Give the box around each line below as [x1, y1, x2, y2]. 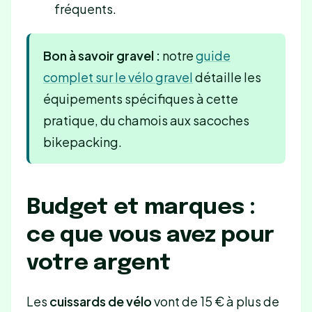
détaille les [192, 68, 261, 85]
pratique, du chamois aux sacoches [42, 111, 249, 128]
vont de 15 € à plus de [151, 292, 279, 309]
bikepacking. [42, 133, 122, 150]
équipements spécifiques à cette [42, 90, 238, 107]
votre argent [26, 251, 171, 275]
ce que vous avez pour [26, 224, 275, 247]
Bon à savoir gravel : [42, 47, 160, 63]
